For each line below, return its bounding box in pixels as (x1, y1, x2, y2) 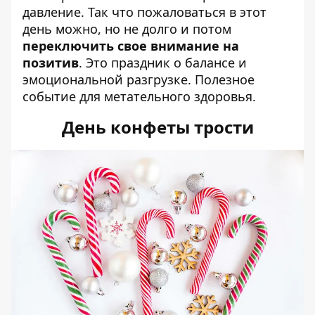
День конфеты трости (61, 115, 254, 139)
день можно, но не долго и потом (22, 20, 231, 37)
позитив (22, 53, 79, 71)
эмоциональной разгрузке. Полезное (22, 70, 255, 88)
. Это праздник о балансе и (79, 53, 247, 71)
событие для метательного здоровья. (22, 87, 256, 105)
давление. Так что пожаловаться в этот (22, 3, 266, 20)
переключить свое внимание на (22, 37, 239, 54)
